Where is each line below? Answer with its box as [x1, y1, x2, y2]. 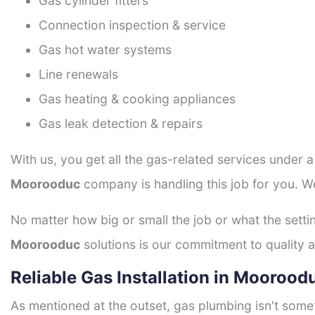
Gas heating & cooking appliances [39, 91, 236, 107]
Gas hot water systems [39, 42, 172, 58]
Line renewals [39, 67, 118, 82]
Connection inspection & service [39, 18, 226, 33]
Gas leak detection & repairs [39, 116, 202, 131]
